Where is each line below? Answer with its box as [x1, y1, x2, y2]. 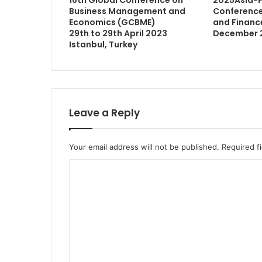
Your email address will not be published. [69, 142, 219, 151]
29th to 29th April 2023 [69, 27, 167, 39]
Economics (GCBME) [69, 16, 156, 28]
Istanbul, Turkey [69, 38, 137, 50]
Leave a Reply [69, 105, 140, 120]
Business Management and [69, 5, 185, 17]
